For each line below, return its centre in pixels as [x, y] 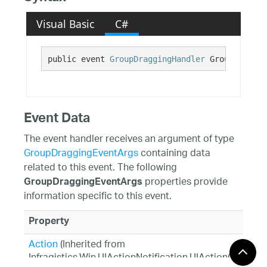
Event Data [57, 119]
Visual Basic [66, 24]
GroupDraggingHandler [157, 59]
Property [49, 222]
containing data [174, 154]
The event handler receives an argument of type [129, 139]
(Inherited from [91, 245]
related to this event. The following [100, 168]
